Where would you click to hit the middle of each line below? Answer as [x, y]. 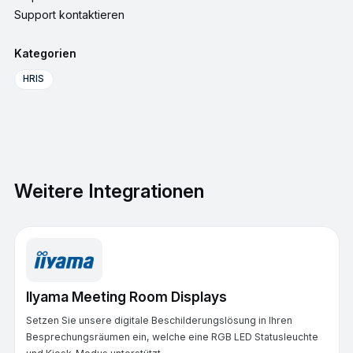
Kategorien [45, 53]
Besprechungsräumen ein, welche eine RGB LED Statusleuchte [172, 336]
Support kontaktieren [69, 15]
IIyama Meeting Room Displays [126, 296]
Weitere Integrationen [109, 191]
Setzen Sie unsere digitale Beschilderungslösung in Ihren [159, 320]
